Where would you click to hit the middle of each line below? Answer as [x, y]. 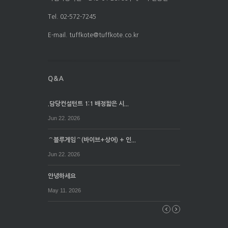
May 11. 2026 [64, 190]
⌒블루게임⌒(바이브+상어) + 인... [92, 140]
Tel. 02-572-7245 [72, 17]
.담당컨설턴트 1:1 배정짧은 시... [88, 104]
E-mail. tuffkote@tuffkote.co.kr [93, 35]
